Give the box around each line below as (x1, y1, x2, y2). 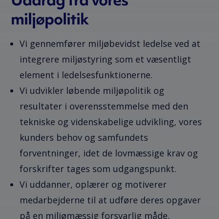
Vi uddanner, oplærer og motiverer (20, 178, 167, 191)
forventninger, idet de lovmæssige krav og (20, 147, 198, 159)
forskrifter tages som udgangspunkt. (20, 163, 177, 175)
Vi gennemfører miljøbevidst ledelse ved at (20, 38, 201, 50)
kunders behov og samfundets (20, 131, 149, 144)
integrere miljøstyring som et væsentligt (20, 53, 192, 66)
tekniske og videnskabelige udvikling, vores (20, 116, 202, 128)
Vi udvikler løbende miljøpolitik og (20, 85, 165, 97)
